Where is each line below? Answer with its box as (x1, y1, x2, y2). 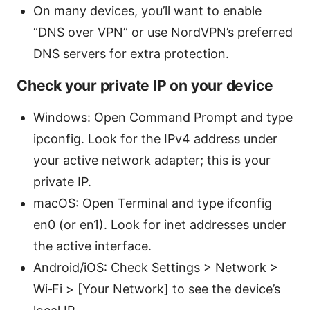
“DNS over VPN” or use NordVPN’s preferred (33, 24, 293, 39)
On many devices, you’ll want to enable (33, 3, 262, 18)
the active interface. (33, 238, 152, 253)
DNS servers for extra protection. (33, 46, 229, 61)
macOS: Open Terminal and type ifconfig (33, 195, 272, 210)
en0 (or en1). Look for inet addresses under (33, 217, 286, 232)
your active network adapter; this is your (33, 152, 271, 167)
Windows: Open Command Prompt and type (33, 109, 293, 125)
